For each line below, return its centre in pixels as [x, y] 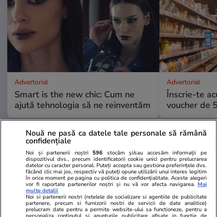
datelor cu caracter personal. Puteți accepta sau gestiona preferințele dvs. [116, 165]
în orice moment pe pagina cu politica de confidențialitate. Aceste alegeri [116, 178]
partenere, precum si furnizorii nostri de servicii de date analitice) [116, 203]
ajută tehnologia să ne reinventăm [83, 105]
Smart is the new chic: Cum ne [75, 94]
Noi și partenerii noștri [59, 153]
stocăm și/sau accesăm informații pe [155, 153]
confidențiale [49, 141]
